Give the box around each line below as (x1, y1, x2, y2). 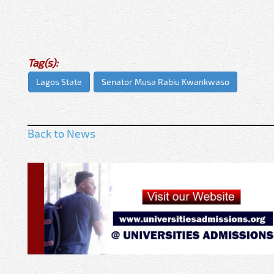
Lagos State (36, 76, 82, 87)
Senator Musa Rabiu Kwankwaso (102, 76, 229, 87)
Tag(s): (28, 56, 58, 69)
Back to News (28, 127, 95, 141)
